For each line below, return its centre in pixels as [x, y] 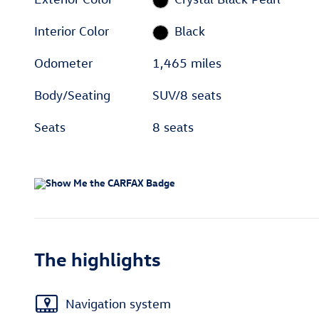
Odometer [63, 63]
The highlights [98, 259]
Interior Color [72, 31]
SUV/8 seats [187, 95]
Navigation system [118, 303]
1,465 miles [187, 63]
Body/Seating [72, 95]
